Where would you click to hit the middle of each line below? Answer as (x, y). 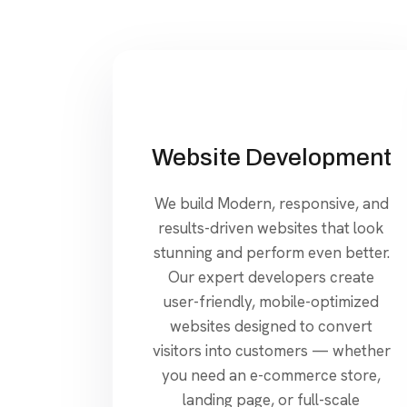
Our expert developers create (272, 277)
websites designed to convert (272, 326)
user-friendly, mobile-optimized (272, 301)
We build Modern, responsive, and (271, 203)
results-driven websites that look (272, 228)
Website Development (271, 157)
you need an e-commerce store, (272, 375)
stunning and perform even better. (271, 252)
